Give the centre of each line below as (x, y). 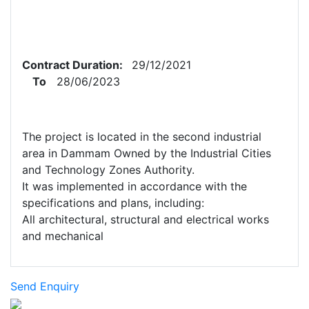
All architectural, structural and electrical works (146, 219)
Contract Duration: (75, 65)
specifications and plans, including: (113, 203)
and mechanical (63, 236)
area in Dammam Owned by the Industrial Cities (147, 153)
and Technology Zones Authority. (108, 170)
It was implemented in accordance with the (134, 186)
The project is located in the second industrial (142, 137)
